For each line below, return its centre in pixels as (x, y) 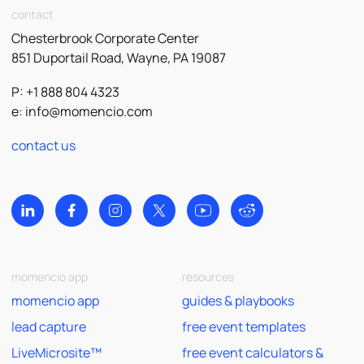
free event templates (244, 326)
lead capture (49, 326)
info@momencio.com (89, 111)
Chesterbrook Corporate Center (105, 38)
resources (208, 276)
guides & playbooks (238, 300)
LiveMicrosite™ (56, 352)
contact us (43, 145)
